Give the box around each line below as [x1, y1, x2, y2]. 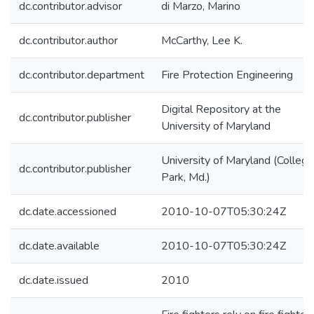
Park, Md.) [161, 170, 210, 185]
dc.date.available [19, 238, 100, 254]
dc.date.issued [19, 273, 88, 288]
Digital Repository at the [161, 102, 281, 117]
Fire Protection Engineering [161, 67, 293, 83]
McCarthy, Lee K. [161, 33, 243, 48]
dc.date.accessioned [19, 204, 116, 219]
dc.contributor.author [19, 33, 118, 48]
